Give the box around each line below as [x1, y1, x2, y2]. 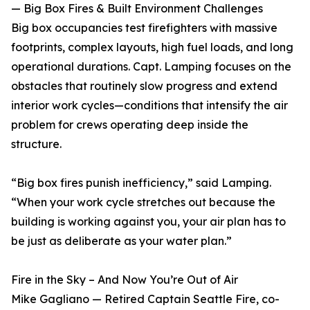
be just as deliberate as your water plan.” [11, 234, 232, 248]
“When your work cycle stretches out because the [11, 195, 275, 210]
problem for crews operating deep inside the [11, 118, 248, 132]
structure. [11, 137, 62, 152]
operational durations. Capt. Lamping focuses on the [11, 60, 291, 74]
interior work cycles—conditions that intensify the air [11, 98, 288, 113]
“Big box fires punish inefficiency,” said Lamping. [11, 176, 271, 190]
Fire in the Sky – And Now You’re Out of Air [11, 273, 238, 287]
